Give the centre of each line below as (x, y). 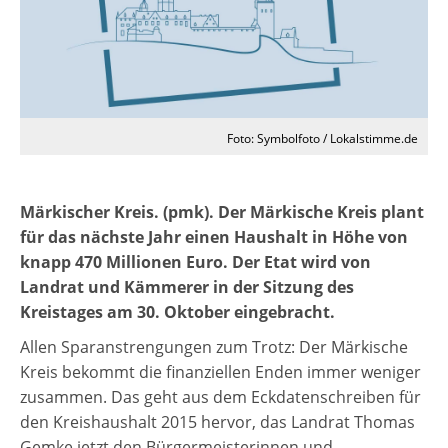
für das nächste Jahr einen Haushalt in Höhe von (214, 237)
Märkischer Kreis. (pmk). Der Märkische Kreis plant (222, 212)
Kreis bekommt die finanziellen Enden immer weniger (220, 372)
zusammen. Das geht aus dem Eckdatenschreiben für (220, 397)
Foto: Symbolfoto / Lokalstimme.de (322, 139)
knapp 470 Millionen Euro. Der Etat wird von (195, 262)
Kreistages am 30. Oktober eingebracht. (177, 312)
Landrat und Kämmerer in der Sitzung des (187, 287)
